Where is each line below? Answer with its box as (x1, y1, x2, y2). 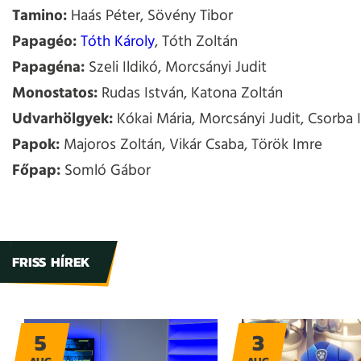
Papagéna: (12, 56, 85, 81)
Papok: (12, 133, 60, 158)
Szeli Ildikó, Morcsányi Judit (85, 56, 267, 81)
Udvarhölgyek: (12, 107, 113, 132)
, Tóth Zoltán (155, 30, 238, 55)
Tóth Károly (81, 30, 155, 55)
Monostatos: (12, 81, 98, 106)
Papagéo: (12, 30, 77, 55)
